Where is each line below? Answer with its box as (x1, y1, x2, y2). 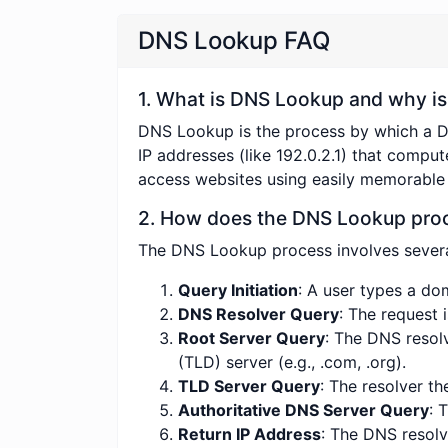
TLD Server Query (178, 375, 320, 396)
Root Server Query (178, 327, 325, 348)
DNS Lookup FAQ (138, 25, 330, 55)
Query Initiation (178, 279, 298, 300)
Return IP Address (178, 423, 321, 444)
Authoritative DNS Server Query (178, 399, 429, 420)
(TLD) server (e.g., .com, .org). (178, 351, 406, 372)
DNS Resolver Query (178, 303, 339, 324)
